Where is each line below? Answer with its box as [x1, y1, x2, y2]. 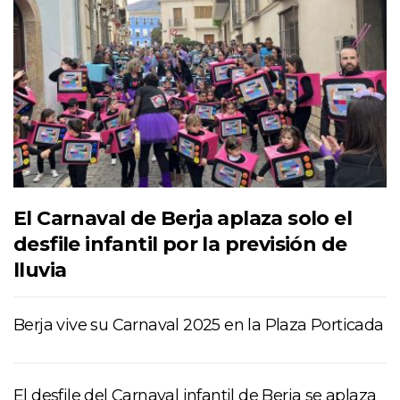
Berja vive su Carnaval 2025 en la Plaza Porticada [13, 315, 384, 336]
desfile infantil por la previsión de [13, 232, 347, 257]
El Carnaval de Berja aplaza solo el [13, 206, 352, 231]
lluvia [13, 258, 67, 283]
